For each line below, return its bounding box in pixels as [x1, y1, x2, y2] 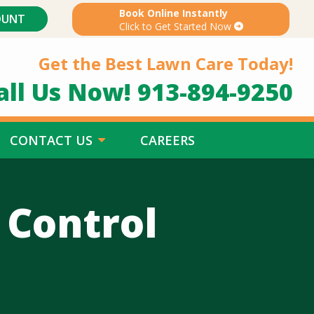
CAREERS [140, 132, 195, 149]
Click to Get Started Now [118, 19, 231, 33]
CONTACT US [10, 132, 93, 149]
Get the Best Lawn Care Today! [39, 52, 293, 75]
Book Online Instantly [118, 6, 228, 20]
